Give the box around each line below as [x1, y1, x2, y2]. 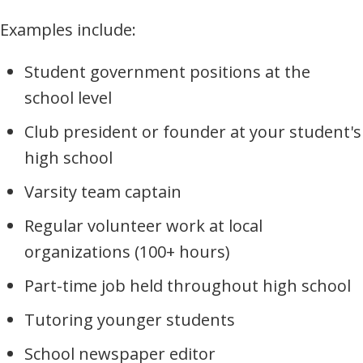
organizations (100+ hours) [24, 241, 230, 263]
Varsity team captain [24, 181, 181, 203]
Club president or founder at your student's [24, 121, 361, 143]
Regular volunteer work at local [24, 215, 263, 237]
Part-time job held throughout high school [24, 275, 351, 297]
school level [24, 87, 112, 109]
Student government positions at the [24, 61, 310, 83]
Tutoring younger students [24, 309, 235, 331]
